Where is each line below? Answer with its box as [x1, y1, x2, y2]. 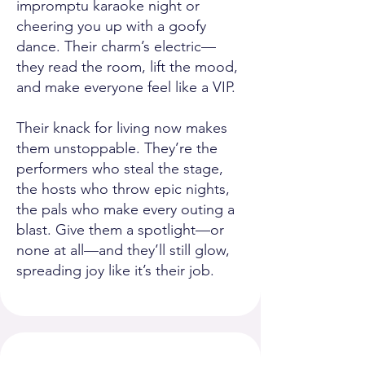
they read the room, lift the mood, [16, 58, 238, 76]
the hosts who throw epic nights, [16, 180, 230, 198]
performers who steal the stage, [16, 160, 223, 178]
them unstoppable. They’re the [16, 139, 218, 157]
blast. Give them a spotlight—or [16, 221, 224, 239]
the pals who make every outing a [16, 200, 235, 218]
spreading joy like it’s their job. [16, 262, 214, 279]
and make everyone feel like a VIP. [16, 78, 235, 96]
